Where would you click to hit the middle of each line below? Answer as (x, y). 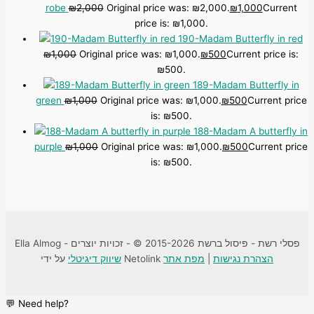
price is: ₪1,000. (171, 23)
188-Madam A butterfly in (251, 131)
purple (48, 147)
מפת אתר (184, 258)
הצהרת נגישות (243, 258)
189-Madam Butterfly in (246, 85)
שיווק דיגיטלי (95, 258)
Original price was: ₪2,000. (168, 8)
